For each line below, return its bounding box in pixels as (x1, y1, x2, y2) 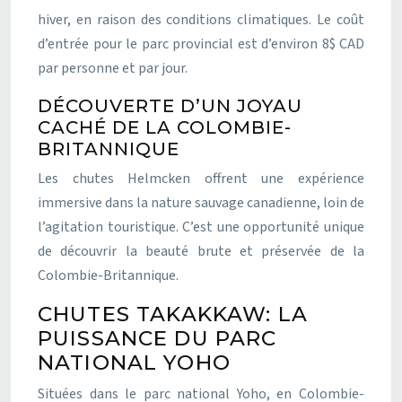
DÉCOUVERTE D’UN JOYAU (38, 94, 302, 117)
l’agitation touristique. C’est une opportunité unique (38, 216, 364, 237)
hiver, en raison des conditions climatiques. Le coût (38, 9, 364, 30)
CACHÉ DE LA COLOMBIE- (38, 116, 292, 138)
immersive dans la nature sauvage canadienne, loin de (38, 192, 364, 213)
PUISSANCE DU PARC (38, 325, 277, 351)
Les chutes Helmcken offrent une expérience (38, 168, 364, 188)
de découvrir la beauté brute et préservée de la (38, 240, 364, 261)
